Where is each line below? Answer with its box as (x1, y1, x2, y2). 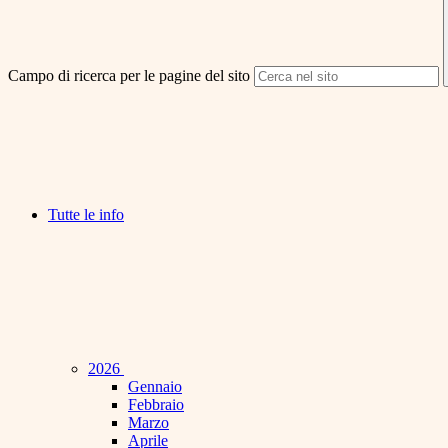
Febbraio (128, 396, 184, 414)
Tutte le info (48, 206, 124, 224)
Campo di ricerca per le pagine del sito (8, 67, 250, 85)
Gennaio (128, 378, 182, 396)
